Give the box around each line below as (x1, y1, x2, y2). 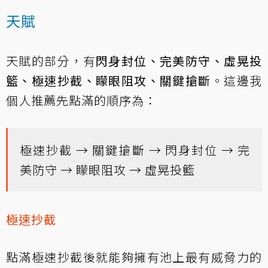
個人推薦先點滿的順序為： (6, 92, 157, 109)
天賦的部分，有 (6, 52, 96, 70)
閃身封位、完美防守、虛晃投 (95, 52, 263, 70)
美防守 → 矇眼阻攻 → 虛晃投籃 (20, 161, 195, 179)
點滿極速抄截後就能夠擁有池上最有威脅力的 (6, 248, 262, 266)
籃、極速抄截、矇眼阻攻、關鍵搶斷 (6, 72, 211, 90)
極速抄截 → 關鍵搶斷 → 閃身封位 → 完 (20, 141, 250, 159)
